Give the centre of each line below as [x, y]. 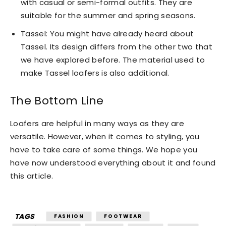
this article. [32, 176]
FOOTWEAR [123, 216]
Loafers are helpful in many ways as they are [97, 123]
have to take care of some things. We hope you [104, 149]
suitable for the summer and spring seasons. [108, 15]
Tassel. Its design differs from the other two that [117, 46]
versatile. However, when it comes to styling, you [105, 136]
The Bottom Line [57, 100]
